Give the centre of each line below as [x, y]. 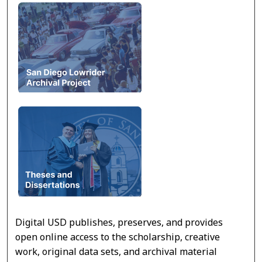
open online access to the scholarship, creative [118, 237]
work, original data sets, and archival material [116, 251]
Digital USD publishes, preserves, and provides [119, 222]
